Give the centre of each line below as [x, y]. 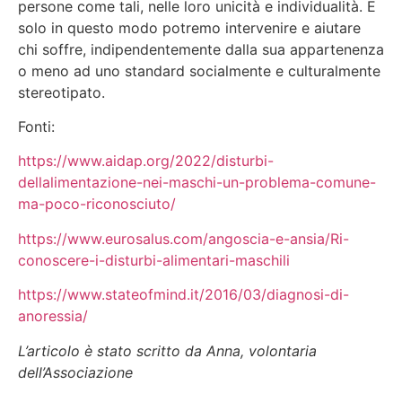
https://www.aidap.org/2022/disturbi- [146, 161]
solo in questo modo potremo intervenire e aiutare [189, 27]
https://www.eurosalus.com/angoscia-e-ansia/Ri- [184, 238]
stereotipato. [61, 92]
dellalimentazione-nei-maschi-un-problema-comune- [197, 183]
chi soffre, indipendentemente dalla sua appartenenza [201, 49]
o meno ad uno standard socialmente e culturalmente [199, 70]
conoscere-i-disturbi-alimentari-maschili [154, 260]
